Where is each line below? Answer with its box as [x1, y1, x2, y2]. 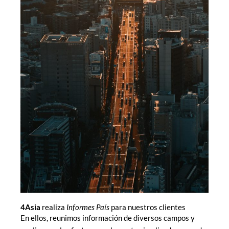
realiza [40, 203, 66, 212]
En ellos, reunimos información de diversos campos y [20, 214, 195, 223]
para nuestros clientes [109, 203, 186, 212]
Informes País [66, 203, 109, 212]
